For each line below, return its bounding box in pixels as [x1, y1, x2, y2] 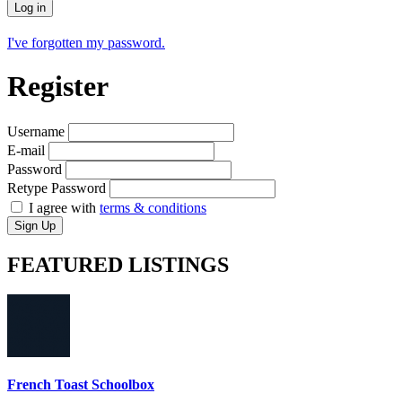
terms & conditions [100, 199, 206, 215]
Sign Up [14, 218, 56, 232]
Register [7, 70, 109, 103]
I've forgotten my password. [7, 34, 165, 50]
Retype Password [7, 179, 106, 196]
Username [7, 123, 65, 139]
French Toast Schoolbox [7, 376, 154, 392]
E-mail [7, 142, 45, 158]
